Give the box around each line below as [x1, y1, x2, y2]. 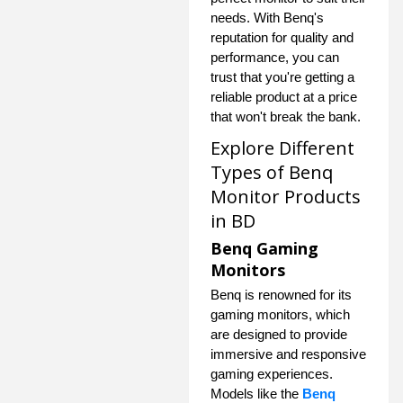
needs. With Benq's [210, 9, 324, 25]
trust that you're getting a [210, 68, 354, 85]
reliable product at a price [210, 88, 357, 104]
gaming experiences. [210, 365, 333, 381]
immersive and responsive [210, 345, 366, 362]
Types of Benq [210, 159, 333, 184]
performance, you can [210, 49, 339, 65]
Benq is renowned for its [210, 286, 352, 302]
